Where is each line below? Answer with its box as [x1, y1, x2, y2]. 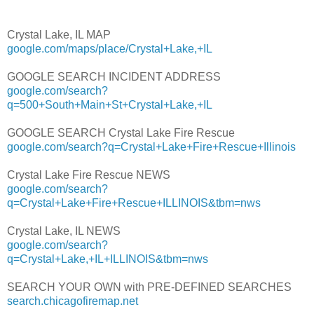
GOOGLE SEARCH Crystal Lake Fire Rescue [7, 127, 235, 139]
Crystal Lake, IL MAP [7, 29, 111, 41]
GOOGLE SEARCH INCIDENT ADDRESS [7, 71, 221, 83]
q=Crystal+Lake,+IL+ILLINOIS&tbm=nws [7, 253, 208, 266]
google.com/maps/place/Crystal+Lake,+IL [7, 43, 212, 55]
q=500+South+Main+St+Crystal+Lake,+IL [7, 99, 212, 111]
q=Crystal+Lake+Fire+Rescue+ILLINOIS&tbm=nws [7, 197, 261, 210]
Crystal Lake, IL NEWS [7, 225, 121, 238]
